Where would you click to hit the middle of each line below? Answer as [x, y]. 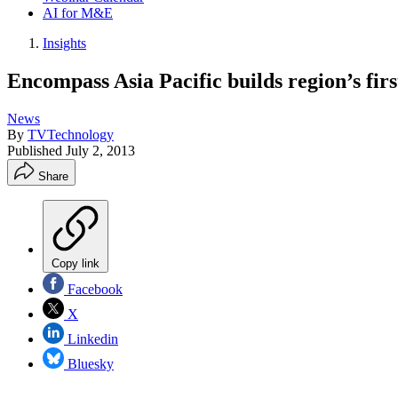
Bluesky [89, 363]
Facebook [93, 289]
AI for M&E [78, 13]
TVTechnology [71, 134]
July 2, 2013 [100, 150]
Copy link [76, 263]
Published [36, 150]
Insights [64, 43]
